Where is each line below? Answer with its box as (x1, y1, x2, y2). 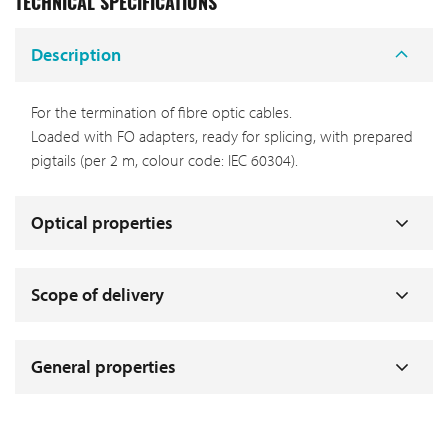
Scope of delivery (31, 283, 164, 307)
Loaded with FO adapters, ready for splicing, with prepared (31, 126, 413, 147)
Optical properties (31, 211, 173, 235)
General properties (31, 355, 176, 379)
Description (31, 42, 121, 66)
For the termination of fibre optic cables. (31, 102, 292, 123)
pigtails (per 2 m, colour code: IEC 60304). (31, 150, 298, 171)
